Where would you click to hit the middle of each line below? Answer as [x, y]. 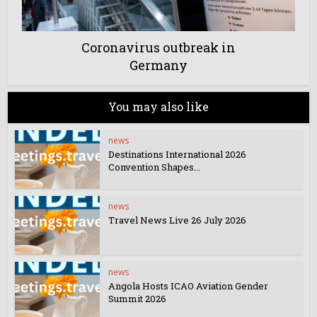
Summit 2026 [139, 298]
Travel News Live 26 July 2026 [179, 220]
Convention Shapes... [155, 167]
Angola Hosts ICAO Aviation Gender [189, 286]
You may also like [158, 106]
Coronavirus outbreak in [158, 47]
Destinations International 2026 [178, 154]
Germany [158, 65]
